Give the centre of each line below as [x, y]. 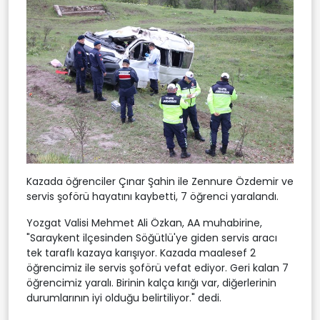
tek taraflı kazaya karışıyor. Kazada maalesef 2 [141, 252]
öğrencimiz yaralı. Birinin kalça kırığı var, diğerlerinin [151, 282]
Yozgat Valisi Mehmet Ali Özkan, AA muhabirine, [144, 222]
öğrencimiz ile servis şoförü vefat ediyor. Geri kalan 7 [157, 267]
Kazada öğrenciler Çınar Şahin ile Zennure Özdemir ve [160, 181]
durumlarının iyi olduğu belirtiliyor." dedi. [124, 297]
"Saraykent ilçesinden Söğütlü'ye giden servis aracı [152, 237]
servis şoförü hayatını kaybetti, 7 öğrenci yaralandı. [152, 196]
